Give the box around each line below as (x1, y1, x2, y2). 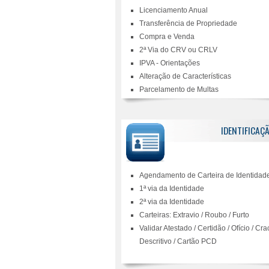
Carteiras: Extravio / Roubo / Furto (139, 211, 249, 219)
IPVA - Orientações (139, 59, 200, 67)
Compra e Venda (139, 32, 195, 41)
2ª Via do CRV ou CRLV (139, 46, 217, 54)
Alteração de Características (139, 72, 231, 80)
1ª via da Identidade (139, 184, 204, 193)
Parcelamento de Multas (139, 85, 219, 94)
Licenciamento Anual (139, 6, 208, 14)
